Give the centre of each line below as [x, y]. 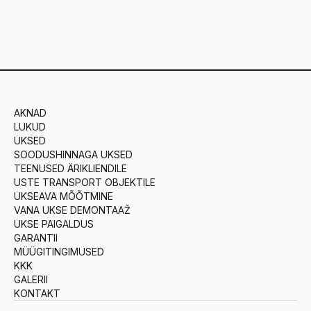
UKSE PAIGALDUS [54, 224]
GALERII [31, 279]
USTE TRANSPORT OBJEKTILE [85, 182]
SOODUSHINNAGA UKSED [73, 154]
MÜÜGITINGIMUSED [59, 252]
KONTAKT [37, 293]
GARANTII [36, 238]
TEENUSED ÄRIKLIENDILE [70, 168]
